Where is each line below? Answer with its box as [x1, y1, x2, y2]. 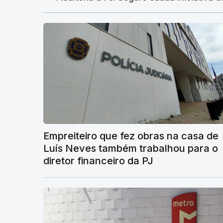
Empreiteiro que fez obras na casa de [43, 129, 219, 142]
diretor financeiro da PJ [43, 154, 153, 167]
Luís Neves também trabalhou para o [43, 142, 218, 154]
